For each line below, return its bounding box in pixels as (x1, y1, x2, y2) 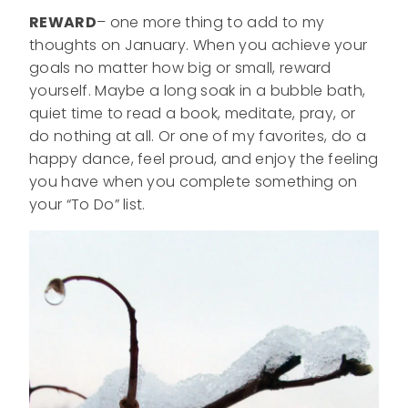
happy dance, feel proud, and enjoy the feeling (29, 148, 379, 169)
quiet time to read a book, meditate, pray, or (29, 102, 356, 124)
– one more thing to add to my (96, 11, 325, 33)
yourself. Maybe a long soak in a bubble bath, (29, 79, 366, 101)
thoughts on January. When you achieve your (29, 34, 368, 56)
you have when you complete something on (29, 170, 358, 192)
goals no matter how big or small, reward (29, 56, 331, 78)
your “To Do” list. (29, 193, 146, 215)
